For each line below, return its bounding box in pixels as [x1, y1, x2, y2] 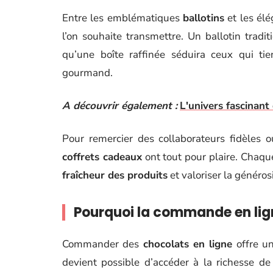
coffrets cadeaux [62, 150, 142, 164]
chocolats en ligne [143, 237, 233, 251]
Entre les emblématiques [62, 11, 183, 25]
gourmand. [62, 66, 113, 80]
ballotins [183, 11, 225, 25]
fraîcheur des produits [62, 168, 168, 182]
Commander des [62, 237, 143, 251]
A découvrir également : [62, 99, 177, 113]
